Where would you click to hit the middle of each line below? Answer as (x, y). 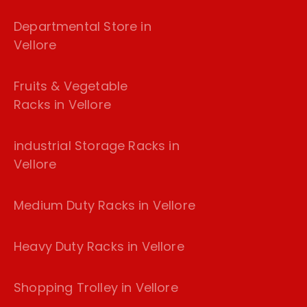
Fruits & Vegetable (71, 86)
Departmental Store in (83, 27)
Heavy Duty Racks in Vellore (99, 247)
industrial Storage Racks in (97, 146)
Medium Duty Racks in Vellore (105, 206)
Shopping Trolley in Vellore (96, 288)
